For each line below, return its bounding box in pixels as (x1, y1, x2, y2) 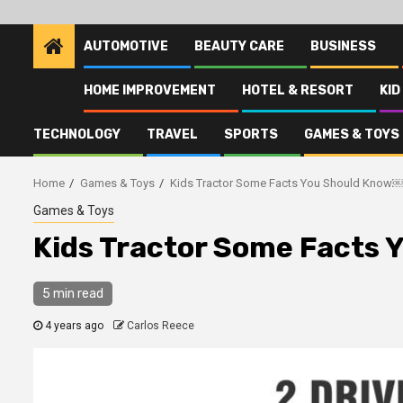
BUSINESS (310, 39, 376, 54)
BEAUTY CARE (194, 39, 284, 54)
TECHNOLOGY (33, 127, 121, 142)
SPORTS (224, 127, 278, 142)
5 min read (42, 286, 103, 301)
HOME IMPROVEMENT (84, 83, 216, 98)
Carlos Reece (127, 319, 194, 332)
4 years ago (42, 319, 106, 332)
